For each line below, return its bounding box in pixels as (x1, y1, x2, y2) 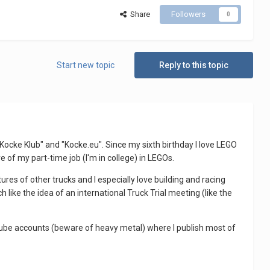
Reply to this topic (159, 60, 228, 71)
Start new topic (56, 60, 115, 71)
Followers (171, 10, 206, 19)
